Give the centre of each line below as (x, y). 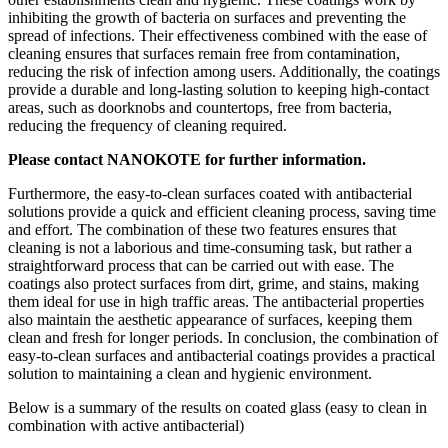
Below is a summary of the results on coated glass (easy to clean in (217, 407)
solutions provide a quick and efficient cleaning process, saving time (222, 211)
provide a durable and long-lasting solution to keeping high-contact (218, 89)
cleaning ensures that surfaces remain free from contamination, (204, 53)
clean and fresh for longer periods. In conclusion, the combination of (223, 337)
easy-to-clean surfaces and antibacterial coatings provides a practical (221, 355)
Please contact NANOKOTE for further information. (187, 159)
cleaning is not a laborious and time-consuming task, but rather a (210, 247)
